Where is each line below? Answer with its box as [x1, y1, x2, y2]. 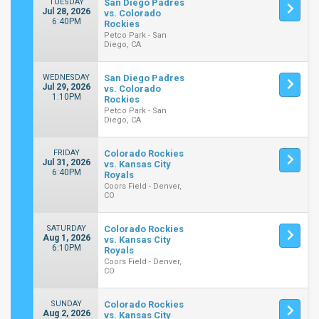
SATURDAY [46, 224, 87, 233]
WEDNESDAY [43, 73, 90, 82]
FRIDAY [53, 148, 80, 157]
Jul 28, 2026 [42, 6, 91, 16]
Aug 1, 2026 [42, 233, 90, 243]
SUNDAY [51, 299, 83, 308]
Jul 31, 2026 [42, 157, 91, 167]
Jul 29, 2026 [42, 82, 91, 92]
